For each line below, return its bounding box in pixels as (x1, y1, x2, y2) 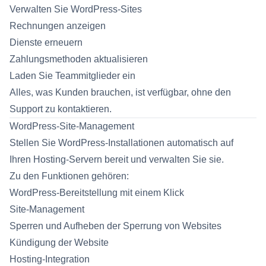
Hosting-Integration (9, 254, 90, 264)
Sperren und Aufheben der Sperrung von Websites (9, 221, 221, 231)
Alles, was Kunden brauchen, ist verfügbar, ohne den (9, 87, 231, 97)
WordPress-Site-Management (9, 121, 134, 131)
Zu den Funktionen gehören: (9, 171, 129, 181)
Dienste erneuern (9, 37, 83, 47)
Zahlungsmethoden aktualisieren (9, 54, 148, 64)
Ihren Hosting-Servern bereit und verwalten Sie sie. (9, 154, 224, 164)
